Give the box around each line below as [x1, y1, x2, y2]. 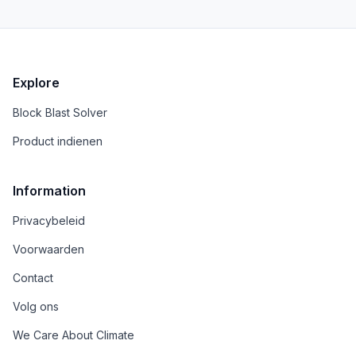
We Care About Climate [13, 328, 134, 342]
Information [13, 183, 86, 199]
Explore [13, 75, 60, 91]
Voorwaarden [13, 242, 84, 256]
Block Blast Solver [13, 106, 107, 119]
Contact [13, 271, 53, 284]
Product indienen [13, 134, 103, 148]
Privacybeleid [13, 214, 85, 227]
